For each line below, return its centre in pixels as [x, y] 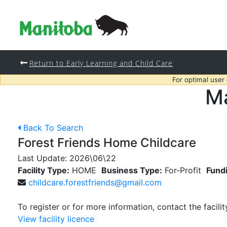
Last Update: [44, 158]
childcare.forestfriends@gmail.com [95, 182]
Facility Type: [44, 170]
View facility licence [56, 219]
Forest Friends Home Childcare [107, 143]
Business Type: [132, 170]
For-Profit [183, 170]
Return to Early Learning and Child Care [101, 63]
